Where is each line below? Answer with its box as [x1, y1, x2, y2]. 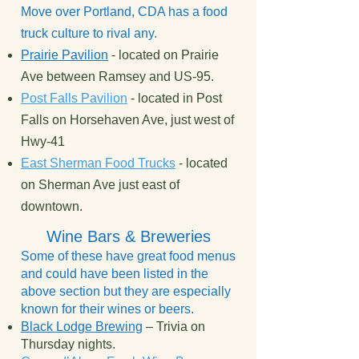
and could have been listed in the [21, 267, 208, 280]
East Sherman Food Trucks [21, 156, 175, 170]
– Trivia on [143, 320, 205, 333]
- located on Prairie [108, 48, 219, 62]
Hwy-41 [21, 135, 65, 148]
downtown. [21, 200, 83, 213]
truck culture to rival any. [21, 26, 157, 40]
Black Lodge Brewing [21, 320, 143, 333]
